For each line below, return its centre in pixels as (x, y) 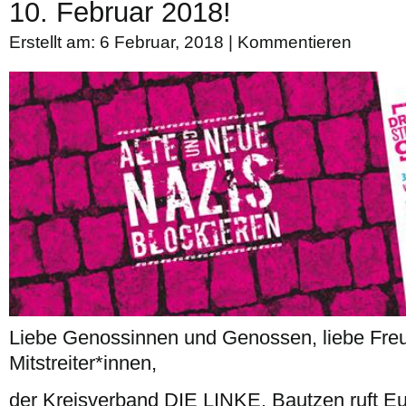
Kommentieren (295, 42)
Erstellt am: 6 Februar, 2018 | (123, 42)
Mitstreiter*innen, (83, 363)
